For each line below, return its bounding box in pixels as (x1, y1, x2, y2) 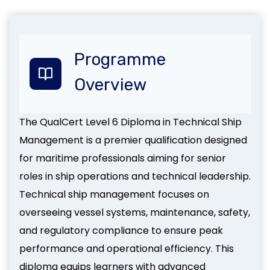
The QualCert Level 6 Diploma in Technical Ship (19, 115, 242, 129)
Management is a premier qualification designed (19, 133, 247, 147)
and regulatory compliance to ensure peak (19, 224, 223, 237)
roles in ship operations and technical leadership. (19, 169, 251, 183)
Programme (74, 49, 166, 69)
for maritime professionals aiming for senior (19, 151, 226, 165)
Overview (74, 75, 146, 95)
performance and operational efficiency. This (19, 242, 234, 256)
